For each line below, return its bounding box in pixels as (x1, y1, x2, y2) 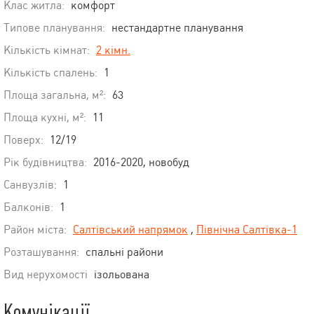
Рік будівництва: (4, 156, 87, 170)
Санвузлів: (4, 178, 57, 192)
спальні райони (86, 245, 163, 259)
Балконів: (4, 200, 53, 214)
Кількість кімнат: (4, 43, 90, 57)
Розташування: (4, 245, 79, 259)
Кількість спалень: (4, 66, 97, 80)
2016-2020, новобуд (93, 156, 189, 170)
